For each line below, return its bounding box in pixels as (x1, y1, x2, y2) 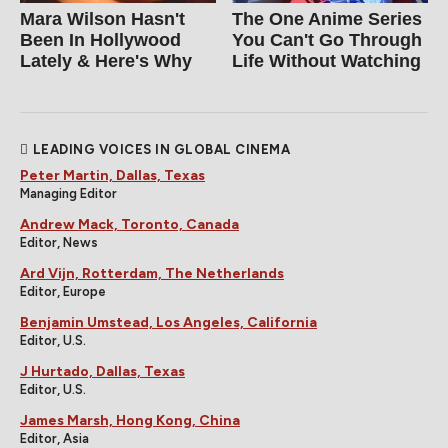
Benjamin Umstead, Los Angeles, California (20, 313, 317, 331)
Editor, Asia (20, 430, 89, 446)
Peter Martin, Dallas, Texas (20, 166, 205, 184)
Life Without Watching (232, 50, 422, 71)
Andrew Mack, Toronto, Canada (20, 215, 239, 233)
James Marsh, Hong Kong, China (20, 411, 240, 429)
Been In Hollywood (20, 29, 181, 50)
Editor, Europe (20, 283, 106, 299)
